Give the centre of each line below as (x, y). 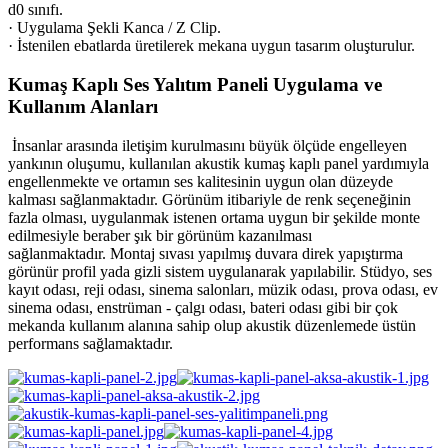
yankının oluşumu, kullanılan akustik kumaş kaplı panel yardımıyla (218, 163)
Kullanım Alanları (83, 106)
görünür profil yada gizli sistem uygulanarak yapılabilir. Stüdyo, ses (220, 271)
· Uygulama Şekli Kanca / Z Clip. (114, 28)
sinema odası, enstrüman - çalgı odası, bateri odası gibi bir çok (203, 307)
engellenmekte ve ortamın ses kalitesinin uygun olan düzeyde (200, 181)
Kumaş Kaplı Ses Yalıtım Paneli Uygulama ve (195, 84)
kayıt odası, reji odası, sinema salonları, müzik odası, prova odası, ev (223, 289)
